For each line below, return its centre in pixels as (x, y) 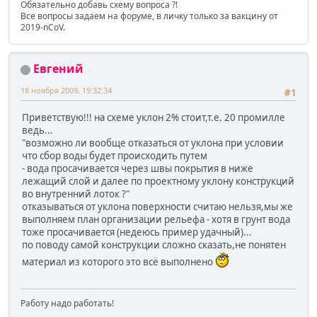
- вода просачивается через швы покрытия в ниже (138, 168)
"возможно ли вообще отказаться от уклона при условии (153, 143)
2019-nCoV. (43, 28)
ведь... (38, 130)
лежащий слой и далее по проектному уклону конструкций (158, 181)
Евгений (58, 69)
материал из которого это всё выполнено (119, 261)
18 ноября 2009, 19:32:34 (66, 91)
